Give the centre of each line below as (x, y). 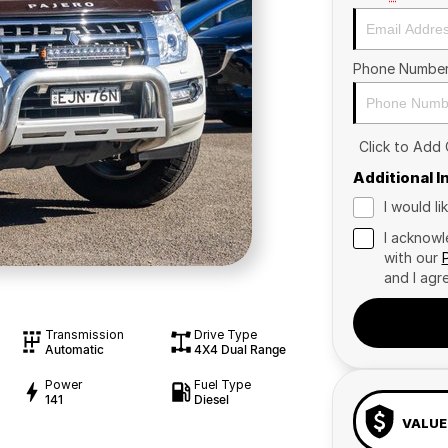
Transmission (84, 334)
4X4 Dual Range (239, 349)
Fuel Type (222, 384)
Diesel (211, 399)
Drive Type (225, 334)
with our (412, 257)
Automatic (74, 349)
